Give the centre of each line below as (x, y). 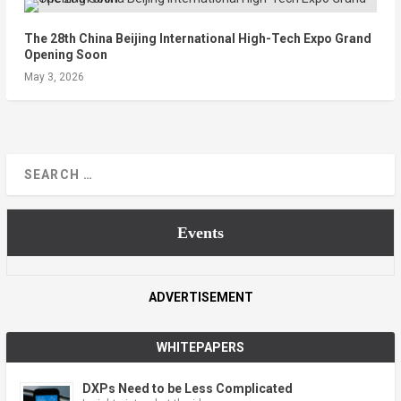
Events (200, 232)
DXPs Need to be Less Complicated (187, 388)
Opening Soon (65, 54)
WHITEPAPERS (200, 347)
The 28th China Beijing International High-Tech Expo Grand (197, 38)
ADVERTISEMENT (200, 297)
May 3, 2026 (54, 77)
